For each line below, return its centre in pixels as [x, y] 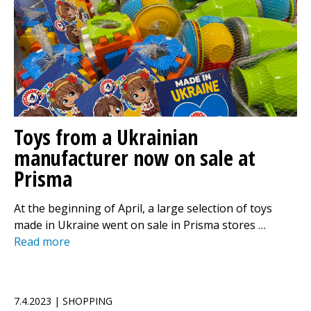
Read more [42, 242]
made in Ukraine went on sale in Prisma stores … [140, 225]
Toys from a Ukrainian [106, 137]
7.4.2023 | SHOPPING [63, 301]
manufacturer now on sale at [135, 158]
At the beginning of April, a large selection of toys [143, 208]
